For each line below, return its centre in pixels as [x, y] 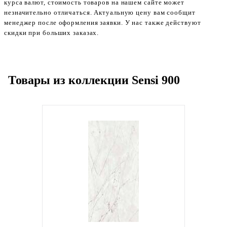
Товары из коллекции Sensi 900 [94, 80]
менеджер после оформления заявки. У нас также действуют [103, 23]
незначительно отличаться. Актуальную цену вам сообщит [100, 12]
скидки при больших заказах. [52, 33]
